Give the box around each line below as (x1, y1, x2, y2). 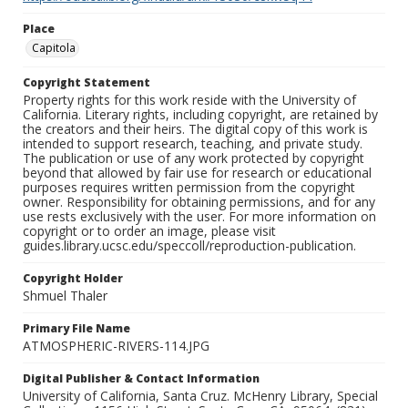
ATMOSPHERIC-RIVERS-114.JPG (23, 337, 209, 355)
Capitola (32, 40, 76, 56)
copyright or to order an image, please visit (23, 222, 276, 240)
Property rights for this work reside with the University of (23, 91, 356, 109)
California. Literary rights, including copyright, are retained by (23, 106, 378, 124)
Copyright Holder (23, 270, 123, 287)
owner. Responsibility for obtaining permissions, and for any (23, 193, 375, 211)
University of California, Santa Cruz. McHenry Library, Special (23, 387, 378, 405)
